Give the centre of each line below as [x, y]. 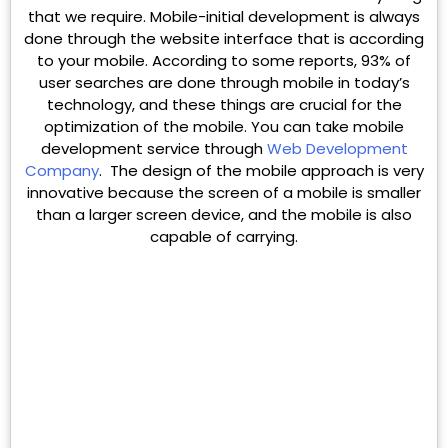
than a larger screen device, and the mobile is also [224, 215]
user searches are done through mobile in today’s [224, 83]
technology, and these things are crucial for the [224, 105]
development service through [153, 149]
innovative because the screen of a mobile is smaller [224, 193]
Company [61, 171]
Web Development [337, 149]
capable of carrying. [224, 237]
